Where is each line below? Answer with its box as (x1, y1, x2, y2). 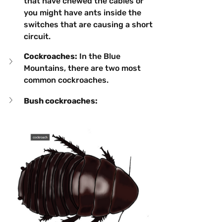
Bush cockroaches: (24, 96, 99, 106)
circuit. (24, 31, 51, 41)
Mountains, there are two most (24, 63, 143, 73)
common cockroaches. (24, 75, 109, 85)
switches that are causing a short (24, 19, 155, 29)
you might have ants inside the (24, 7, 143, 17)
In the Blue (77, 51, 122, 61)
